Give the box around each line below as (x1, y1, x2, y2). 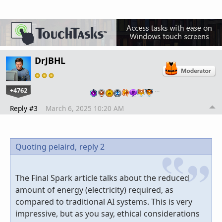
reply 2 (79, 141, 105, 153)
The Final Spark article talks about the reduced (15, 172, 189, 184)
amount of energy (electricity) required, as (15, 184, 173, 196)
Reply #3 (10, 104, 38, 113)
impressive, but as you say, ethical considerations (15, 208, 200, 220)
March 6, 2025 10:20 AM (46, 104, 124, 113)
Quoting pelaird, (15, 141, 77, 153)
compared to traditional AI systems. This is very (15, 196, 192, 208)
